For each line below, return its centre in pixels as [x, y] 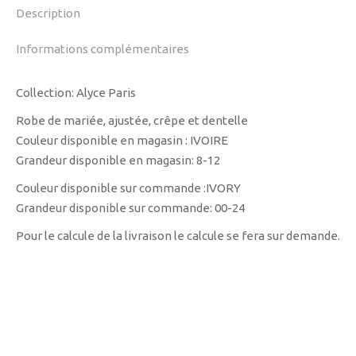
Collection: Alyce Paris [76, 93]
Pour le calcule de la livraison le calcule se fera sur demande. [178, 236]
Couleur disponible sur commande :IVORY [128, 188]
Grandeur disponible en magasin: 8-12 [118, 160]
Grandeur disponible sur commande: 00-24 [130, 208]
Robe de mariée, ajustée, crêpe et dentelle [132, 120]
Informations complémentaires [103, 49]
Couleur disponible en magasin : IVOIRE [122, 140]
